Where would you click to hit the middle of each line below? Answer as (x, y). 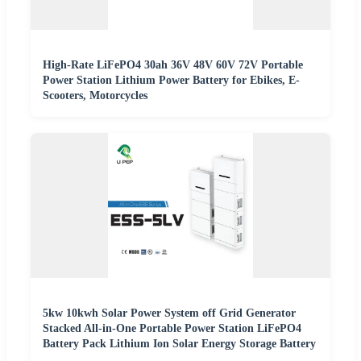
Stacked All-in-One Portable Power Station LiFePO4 (172, 328)
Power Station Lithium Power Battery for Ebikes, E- (171, 80)
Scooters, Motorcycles (95, 95)
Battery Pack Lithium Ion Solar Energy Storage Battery (179, 343)
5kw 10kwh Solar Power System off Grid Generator (169, 313)
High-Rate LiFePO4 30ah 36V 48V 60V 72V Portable (173, 64)
